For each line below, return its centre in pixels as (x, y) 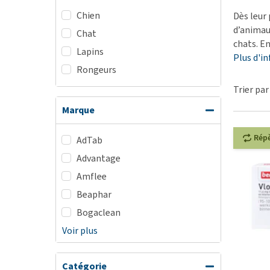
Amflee (92, 176)
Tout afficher (222, 34)
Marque (78, 110)
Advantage (99, 158)
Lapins (90, 52)
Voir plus (80, 231)
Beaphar (94, 194)
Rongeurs (96, 70)
